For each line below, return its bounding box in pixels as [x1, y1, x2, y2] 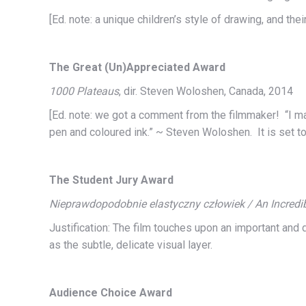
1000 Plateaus [49, 85, 119, 98]
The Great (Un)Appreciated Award [49, 61, 225, 74]
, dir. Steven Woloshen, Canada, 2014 [119, 85, 293, 98]
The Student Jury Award [49, 173, 173, 186]
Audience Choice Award [49, 286, 172, 299]
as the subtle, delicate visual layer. [49, 238, 212, 251]
